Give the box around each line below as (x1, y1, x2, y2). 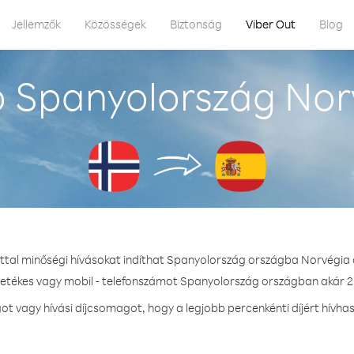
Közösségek (85, 17, 146, 32)
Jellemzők (12, 17, 61, 32)
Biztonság (170, 17, 222, 32)
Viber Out (246, 17, 296, 32)
